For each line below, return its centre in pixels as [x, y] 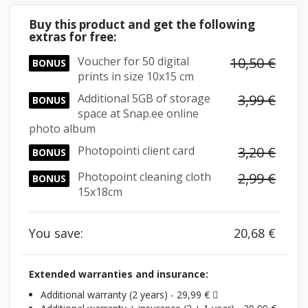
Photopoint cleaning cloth [144, 177]
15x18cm [100, 192]
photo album [62, 129]
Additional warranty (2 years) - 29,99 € [126, 295]
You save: [56, 233]
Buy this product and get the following [142, 24]
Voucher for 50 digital [133, 61]
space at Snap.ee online [138, 113]
